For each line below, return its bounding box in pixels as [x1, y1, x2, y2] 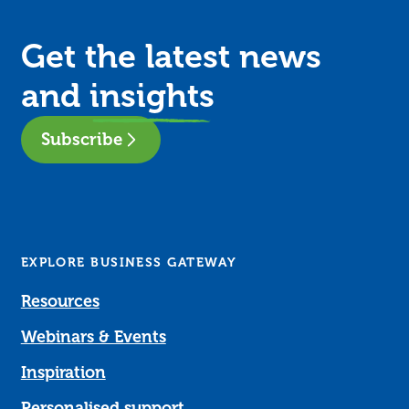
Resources [20, 291, 100, 310]
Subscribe [40, 129, 122, 149]
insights [89, 77, 215, 115]
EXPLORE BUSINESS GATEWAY [20, 254, 237, 269]
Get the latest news [20, 37, 321, 76]
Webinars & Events [20, 327, 166, 346]
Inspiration [20, 362, 106, 382]
